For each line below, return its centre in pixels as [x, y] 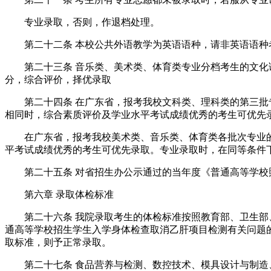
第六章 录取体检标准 [59, 195]
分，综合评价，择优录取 [58, 80]
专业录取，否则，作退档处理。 [82, 22]
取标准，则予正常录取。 [58, 243]
